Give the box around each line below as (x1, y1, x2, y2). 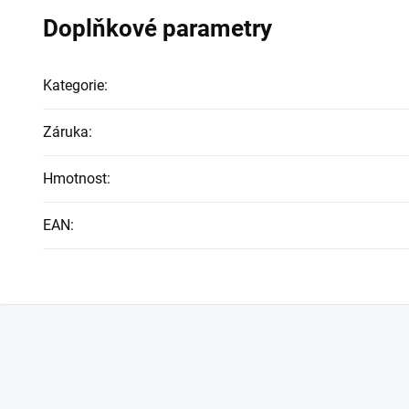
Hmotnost (43, 170, 107, 187)
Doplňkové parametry (43, 15, 272, 42)
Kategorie (43, 77, 104, 94)
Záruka (43, 123, 89, 141)
